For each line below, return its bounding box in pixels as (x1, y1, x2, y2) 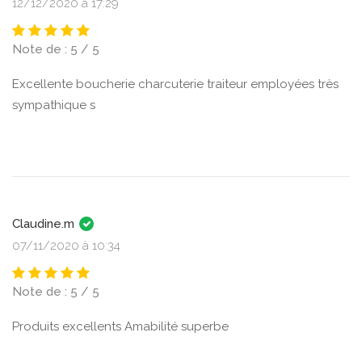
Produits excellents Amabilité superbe (12, 319, 229, 334)
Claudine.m (12, 217, 78, 231)
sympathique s (12, 98, 95, 112)
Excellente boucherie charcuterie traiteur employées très (12, 77, 339, 91)
